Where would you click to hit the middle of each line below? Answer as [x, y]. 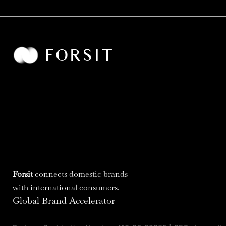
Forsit [23, 174]
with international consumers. [66, 188]
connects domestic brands [80, 174]
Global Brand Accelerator [64, 201]
